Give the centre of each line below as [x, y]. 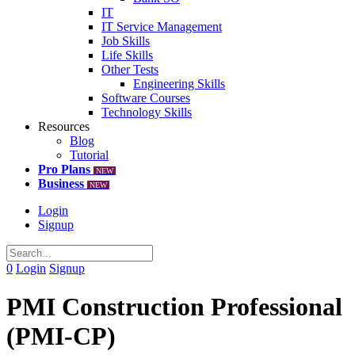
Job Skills [126, 41]
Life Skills [127, 55]
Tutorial [89, 155]
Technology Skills [147, 112]
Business [61, 183]
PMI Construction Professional [174, 307]
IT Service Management [162, 27]
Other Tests [130, 69]
